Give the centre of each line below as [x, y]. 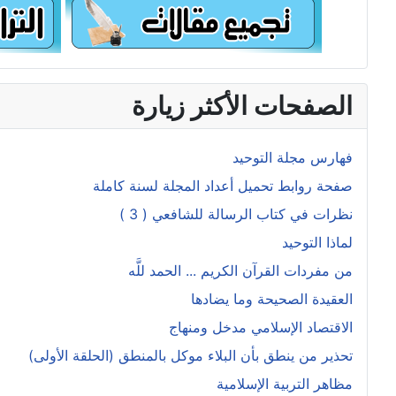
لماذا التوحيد [317, 243]
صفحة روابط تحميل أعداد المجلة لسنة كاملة [223, 186]
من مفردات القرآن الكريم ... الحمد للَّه [240, 271]
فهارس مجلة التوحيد [293, 158]
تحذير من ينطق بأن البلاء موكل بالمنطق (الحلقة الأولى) [190, 356]
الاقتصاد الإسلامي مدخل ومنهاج [261, 327]
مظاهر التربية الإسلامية [285, 384]
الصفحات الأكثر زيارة [242, 106]
